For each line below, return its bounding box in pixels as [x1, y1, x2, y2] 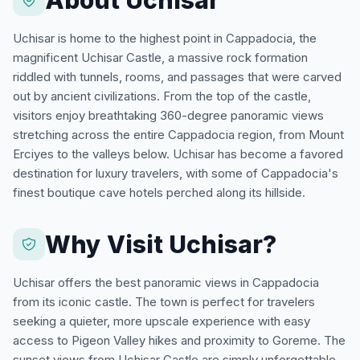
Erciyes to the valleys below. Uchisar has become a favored [13, 145, 343, 162]
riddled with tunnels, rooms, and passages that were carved [13, 68, 342, 84]
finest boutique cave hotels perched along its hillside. [13, 184, 305, 200]
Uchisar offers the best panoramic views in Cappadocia [13, 274, 319, 290]
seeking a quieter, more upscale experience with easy [13, 313, 310, 329]
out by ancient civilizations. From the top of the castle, [13, 88, 311, 104]
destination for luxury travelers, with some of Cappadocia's [13, 165, 338, 181]
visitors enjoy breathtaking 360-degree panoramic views [13, 107, 324, 123]
